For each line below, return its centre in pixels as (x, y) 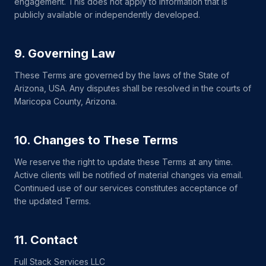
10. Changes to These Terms (96, 140)
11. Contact (46, 240)
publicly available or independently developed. (107, 15)
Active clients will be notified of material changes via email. (129, 175)
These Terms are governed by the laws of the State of (122, 75)
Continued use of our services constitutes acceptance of (126, 188)
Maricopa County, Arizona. (66, 101)
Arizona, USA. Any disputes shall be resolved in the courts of (133, 88)
